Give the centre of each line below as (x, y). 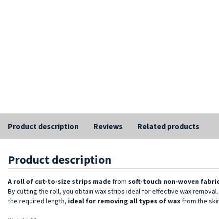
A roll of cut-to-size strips (50, 181)
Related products (168, 126)
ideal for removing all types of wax (124, 201)
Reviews (108, 126)
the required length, (38, 201)
